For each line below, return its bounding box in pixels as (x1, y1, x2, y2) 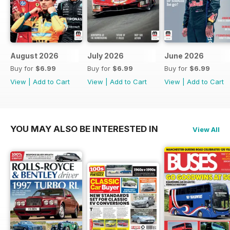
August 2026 (10, 51, 59, 60)
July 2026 (87, 51, 124, 60)
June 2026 (164, 51, 204, 60)
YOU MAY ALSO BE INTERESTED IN (10, 123, 158, 134)
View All (193, 125, 220, 133)
